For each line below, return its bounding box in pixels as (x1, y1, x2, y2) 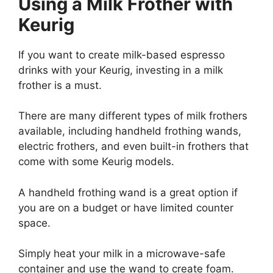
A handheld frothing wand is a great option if (18, 186, 238, 199)
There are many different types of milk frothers (18, 110, 247, 122)
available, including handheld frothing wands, (18, 125, 241, 138)
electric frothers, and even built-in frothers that (18, 140, 249, 153)
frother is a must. (18, 79, 102, 91)
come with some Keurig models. (18, 155, 174, 168)
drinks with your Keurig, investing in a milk (18, 63, 223, 76)
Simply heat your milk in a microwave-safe (18, 247, 225, 260)
